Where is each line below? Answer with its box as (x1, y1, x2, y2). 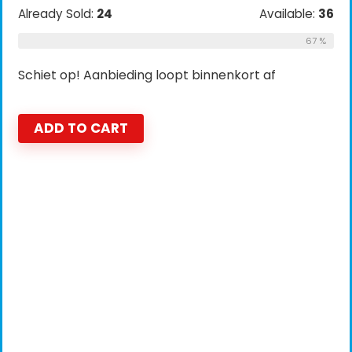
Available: (259, 5, 318, 22)
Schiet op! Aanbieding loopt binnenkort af (18, 66, 276, 84)
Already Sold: (18, 5, 97, 22)
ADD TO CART (34, 119, 128, 137)
